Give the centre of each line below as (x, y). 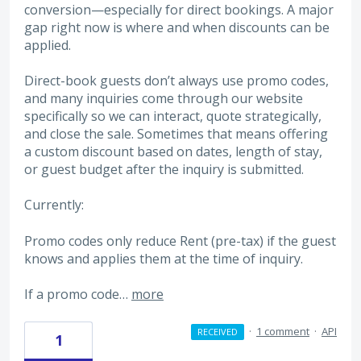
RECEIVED (217, 331)
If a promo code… (78, 295)
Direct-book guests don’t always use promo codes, (176, 80)
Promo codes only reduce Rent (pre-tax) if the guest (180, 241)
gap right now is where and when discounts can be (177, 27)
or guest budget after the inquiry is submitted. (164, 169)
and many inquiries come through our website (164, 98)
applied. (48, 45)
